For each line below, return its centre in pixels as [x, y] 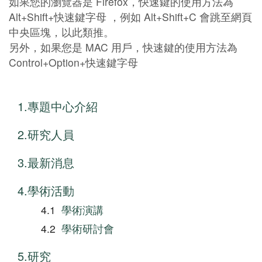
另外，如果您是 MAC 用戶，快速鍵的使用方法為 [123, 47]
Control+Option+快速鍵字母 [73, 63]
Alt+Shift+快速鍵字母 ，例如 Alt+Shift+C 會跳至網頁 [130, 17]
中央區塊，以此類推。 [61, 32]
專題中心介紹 [63, 106]
